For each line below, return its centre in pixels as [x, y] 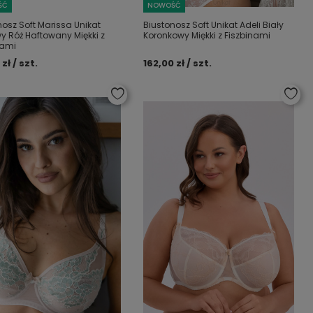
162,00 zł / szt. [178, 63]
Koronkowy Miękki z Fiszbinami [207, 35]
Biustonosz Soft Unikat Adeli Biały [214, 25]
